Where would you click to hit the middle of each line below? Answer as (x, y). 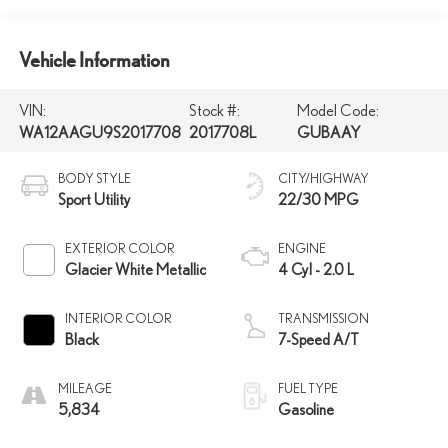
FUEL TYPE (308, 389)
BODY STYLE (94, 179)
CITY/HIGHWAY (323, 179)
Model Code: (337, 109)
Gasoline (306, 409)
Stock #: (215, 109)
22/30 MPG (318, 199)
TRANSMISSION (323, 319)
